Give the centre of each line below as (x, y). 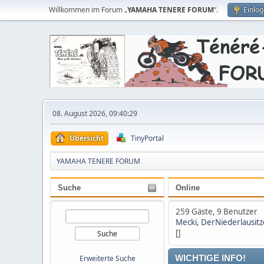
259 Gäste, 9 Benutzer (217, 212)
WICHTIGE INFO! (210, 258)
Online (188, 188)
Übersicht (87, 138)
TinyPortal (147, 138)
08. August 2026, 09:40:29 (95, 113)
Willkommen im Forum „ (88, 10)
